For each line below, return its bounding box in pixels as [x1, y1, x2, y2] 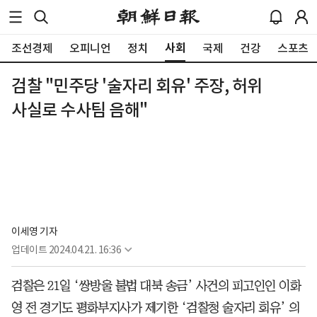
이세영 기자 [11, 225, 57, 238]
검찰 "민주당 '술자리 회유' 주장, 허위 [11, 75, 263, 97]
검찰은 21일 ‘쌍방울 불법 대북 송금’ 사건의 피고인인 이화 [11, 279, 301, 293]
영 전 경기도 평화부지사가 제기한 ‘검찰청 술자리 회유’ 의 [11, 301, 300, 315]
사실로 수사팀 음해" [11, 99, 148, 121]
